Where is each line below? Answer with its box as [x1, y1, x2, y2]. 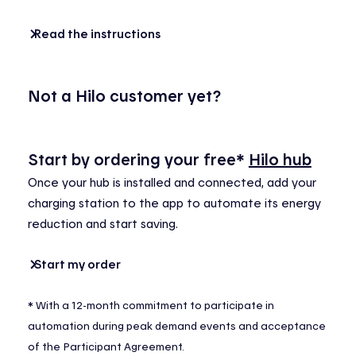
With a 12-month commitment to [33, 299, 204, 312]
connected [197, 175, 261, 190]
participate [203, 299, 263, 312]
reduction [27, 216, 83, 231]
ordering [93, 149, 161, 169]
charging [27, 195, 75, 211]
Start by [27, 149, 94, 169]
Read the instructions [33, 25, 161, 41]
